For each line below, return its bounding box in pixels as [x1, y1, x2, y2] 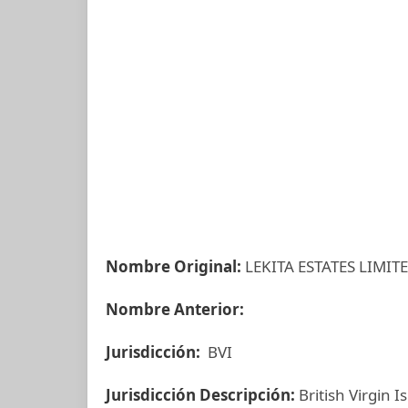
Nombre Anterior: [106, 299, 248, 320]
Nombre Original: [106, 256, 241, 277]
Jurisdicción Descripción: [106, 384, 299, 405]
